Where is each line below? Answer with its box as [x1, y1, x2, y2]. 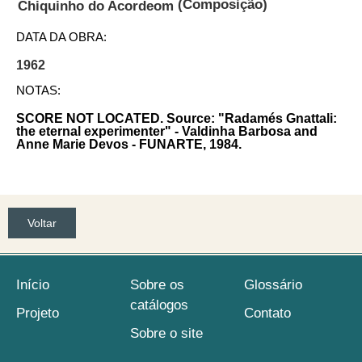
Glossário [244, 277, 303, 293]
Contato [244, 305, 292, 322]
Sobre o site [130, 326, 204, 342]
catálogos [130, 297, 189, 314]
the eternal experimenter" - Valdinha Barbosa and [16, 124, 318, 138]
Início [16, 277, 49, 293]
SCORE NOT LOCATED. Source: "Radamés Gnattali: [16, 111, 337, 125]
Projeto [16, 305, 59, 322]
